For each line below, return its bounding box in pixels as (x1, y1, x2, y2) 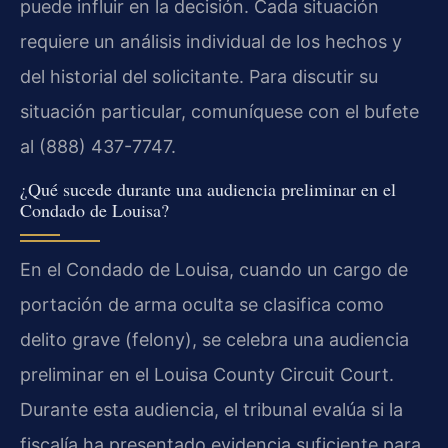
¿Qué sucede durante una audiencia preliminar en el (20, 176, 396, 201)
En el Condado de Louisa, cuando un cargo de (20, 258, 408, 280)
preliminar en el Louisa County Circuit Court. (20, 363, 394, 385)
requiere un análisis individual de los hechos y (20, 31, 402, 53)
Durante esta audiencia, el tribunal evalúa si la (20, 398, 403, 420)
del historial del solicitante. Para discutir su (20, 66, 378, 88)
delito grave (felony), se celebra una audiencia (20, 328, 409, 350)
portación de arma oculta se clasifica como (20, 293, 384, 315)
